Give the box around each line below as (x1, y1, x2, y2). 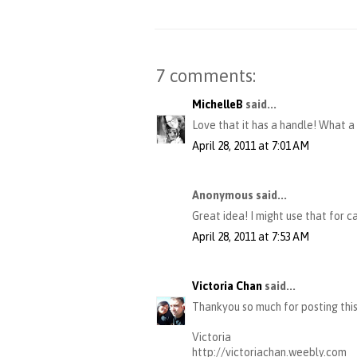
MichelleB (192, 98, 243, 112)
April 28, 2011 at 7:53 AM (192, 230, 309, 244)
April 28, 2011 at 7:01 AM (192, 139, 309, 153)
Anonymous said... (192, 189, 287, 202)
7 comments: (156, 65, 256, 87)
